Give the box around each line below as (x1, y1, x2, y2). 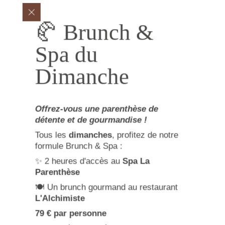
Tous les (35, 130, 69, 140)
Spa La (122, 156, 150, 166)
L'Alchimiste (35, 193, 85, 203)
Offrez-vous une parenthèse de (35, 103, 158, 114)
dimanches (68, 130, 112, 140)
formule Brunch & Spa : (35, 141, 123, 151)
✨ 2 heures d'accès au (35, 156, 123, 166)
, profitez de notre (111, 130, 178, 140)
